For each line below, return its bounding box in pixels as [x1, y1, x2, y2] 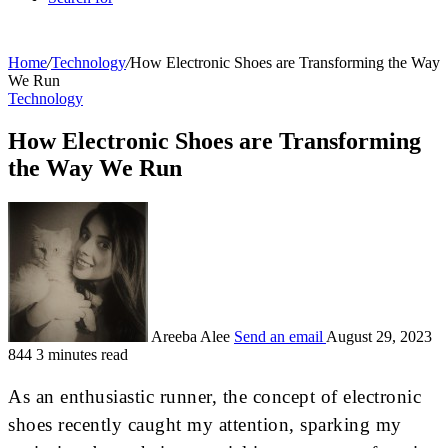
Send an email [234, 327, 323, 345]
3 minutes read [36, 345, 128, 363]
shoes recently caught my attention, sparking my [8, 413, 402, 435]
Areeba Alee [151, 327, 230, 345]
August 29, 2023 [326, 327, 432, 345]
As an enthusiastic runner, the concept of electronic [8, 385, 421, 407]
